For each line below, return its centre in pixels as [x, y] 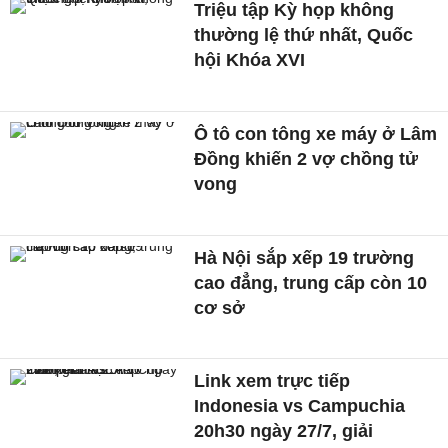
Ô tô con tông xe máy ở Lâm [316, 133]
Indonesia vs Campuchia [300, 406]
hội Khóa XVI [250, 60]
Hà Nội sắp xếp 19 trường [304, 257]
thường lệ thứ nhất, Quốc [304, 35]
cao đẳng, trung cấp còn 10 [311, 282]
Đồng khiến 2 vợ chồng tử [306, 158]
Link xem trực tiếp [272, 381]
